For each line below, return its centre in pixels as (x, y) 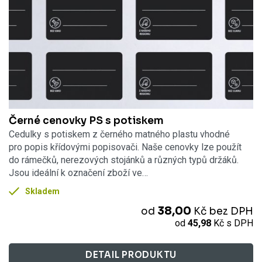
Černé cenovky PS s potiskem (86, 120)
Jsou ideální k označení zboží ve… (78, 173)
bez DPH (231, 211)
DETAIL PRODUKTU (131, 255)
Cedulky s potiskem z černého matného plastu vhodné (119, 134)
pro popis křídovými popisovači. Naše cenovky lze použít (125, 147)
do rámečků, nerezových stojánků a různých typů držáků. (124, 160)
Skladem (43, 191)
